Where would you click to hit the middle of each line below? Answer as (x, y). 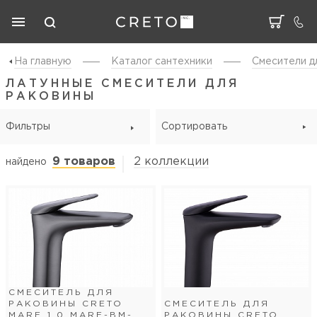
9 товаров (84, 162)
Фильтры (28, 127)
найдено (26, 162)
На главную (43, 62)
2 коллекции (171, 162)
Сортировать (195, 127)
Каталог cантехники (162, 62)
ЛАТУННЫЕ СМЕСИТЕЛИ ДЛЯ (122, 84)
